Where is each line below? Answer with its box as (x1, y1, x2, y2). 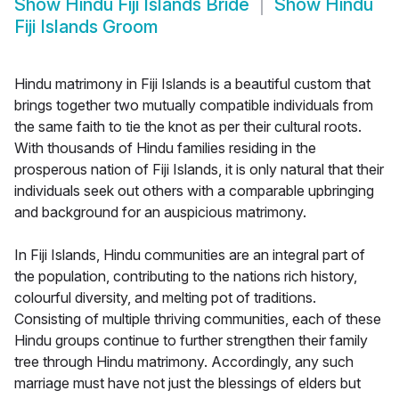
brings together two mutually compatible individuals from (14, 96, 373, 115)
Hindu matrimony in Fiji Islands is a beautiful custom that (14, 75, 370, 94)
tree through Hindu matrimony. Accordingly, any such (14, 353, 354, 371)
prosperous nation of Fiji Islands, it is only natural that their (14, 160, 384, 179)
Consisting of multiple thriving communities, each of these (14, 310, 381, 329)
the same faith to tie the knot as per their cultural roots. (14, 118, 362, 136)
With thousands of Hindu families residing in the (14, 139, 316, 158)
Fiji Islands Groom (14, 16, 159, 38)
